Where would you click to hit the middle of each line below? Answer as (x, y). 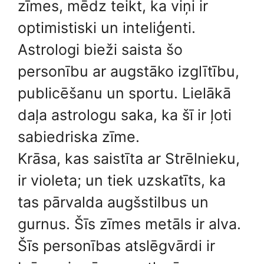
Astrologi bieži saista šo (100, 49)
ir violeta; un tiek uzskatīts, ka (122, 180)
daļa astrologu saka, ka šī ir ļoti (125, 115)
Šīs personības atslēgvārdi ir (116, 246)
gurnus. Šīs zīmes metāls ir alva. (129, 224)
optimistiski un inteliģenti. (107, 28)
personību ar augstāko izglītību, (128, 71)
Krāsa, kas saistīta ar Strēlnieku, (129, 159)
